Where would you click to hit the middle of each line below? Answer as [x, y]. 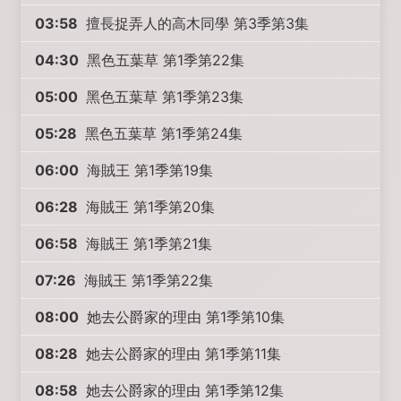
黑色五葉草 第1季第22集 [164, 60]
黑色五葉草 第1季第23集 [163, 97]
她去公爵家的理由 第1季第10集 [184, 317]
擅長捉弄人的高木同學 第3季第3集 [196, 23]
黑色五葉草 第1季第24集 [162, 133]
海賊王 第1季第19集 [148, 170]
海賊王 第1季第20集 [149, 207]
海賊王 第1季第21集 [147, 243]
